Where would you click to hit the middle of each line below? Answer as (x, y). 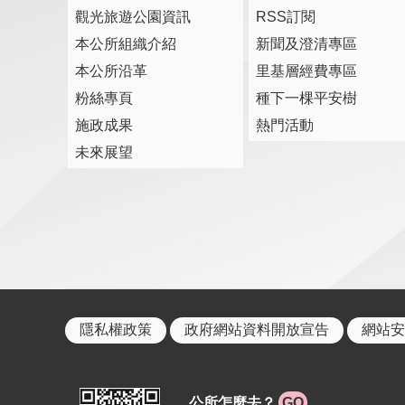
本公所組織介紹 (126, 43)
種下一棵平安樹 (306, 98)
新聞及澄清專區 (306, 43)
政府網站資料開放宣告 (257, 329)
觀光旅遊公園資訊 (133, 16)
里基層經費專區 (306, 71)
